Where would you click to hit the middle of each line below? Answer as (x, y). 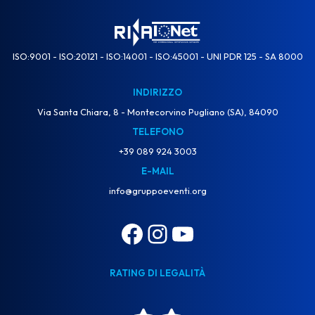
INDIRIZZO (157, 92)
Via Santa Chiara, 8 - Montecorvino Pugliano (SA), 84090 (157, 112)
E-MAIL (157, 171)
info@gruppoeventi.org (157, 191)
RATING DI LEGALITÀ (157, 273)
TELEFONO (157, 132)
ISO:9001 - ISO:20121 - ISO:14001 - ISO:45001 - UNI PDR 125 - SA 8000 (157, 57)
